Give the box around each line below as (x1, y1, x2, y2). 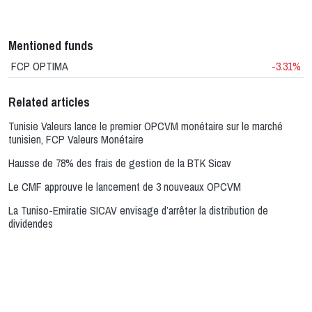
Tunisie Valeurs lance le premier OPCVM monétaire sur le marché (8, 118, 283, 134)
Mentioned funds (8, 37, 93, 54)
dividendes (8, 215, 53, 231)
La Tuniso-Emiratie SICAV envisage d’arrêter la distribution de (8, 202, 268, 218)
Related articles (8, 93, 90, 110)
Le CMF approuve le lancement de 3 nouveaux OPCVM (8, 178, 241, 194)
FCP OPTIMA (11, 58, 68, 74)
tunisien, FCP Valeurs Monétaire (8, 131, 143, 147)
